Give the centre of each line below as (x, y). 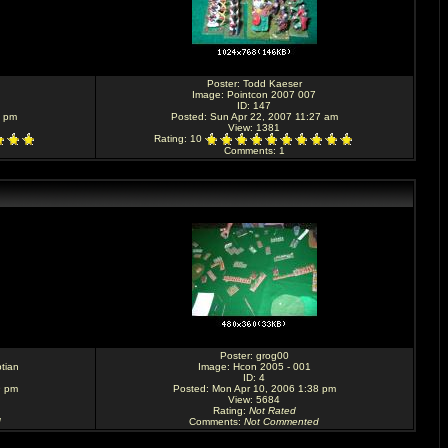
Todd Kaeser (272, 83)
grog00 (272, 355)
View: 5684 (254, 399)
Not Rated (272, 410)
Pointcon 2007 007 (271, 94)
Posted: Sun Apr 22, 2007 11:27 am (254, 116)
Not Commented (281, 421)
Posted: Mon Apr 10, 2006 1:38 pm (254, 388)
